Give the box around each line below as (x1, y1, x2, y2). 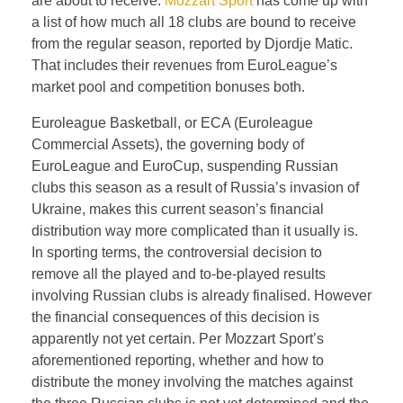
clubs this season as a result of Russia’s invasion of (31, 179, 359, 195)
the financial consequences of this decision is (31, 309, 319, 325)
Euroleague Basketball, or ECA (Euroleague (31, 114, 313, 130)
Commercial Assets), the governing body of (31, 136, 304, 152)
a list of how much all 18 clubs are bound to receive (31, 13, 356, 30)
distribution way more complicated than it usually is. (31, 222, 358, 238)
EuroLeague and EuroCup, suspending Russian (31, 157, 338, 174)
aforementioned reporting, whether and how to (31, 352, 324, 368)
